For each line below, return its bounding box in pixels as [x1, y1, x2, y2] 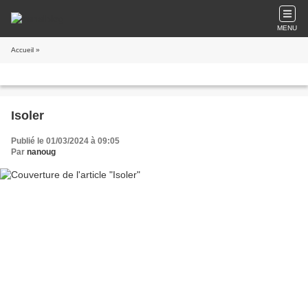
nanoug [27, 147, 56, 157]
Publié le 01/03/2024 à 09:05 [11, 136, 120, 146]
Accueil [11, 46, 34, 54]
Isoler [11, 109, 44, 122]
